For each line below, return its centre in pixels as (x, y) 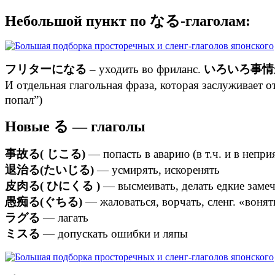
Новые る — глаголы (75, 126)
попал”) (24, 99)
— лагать (64, 217)
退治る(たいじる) (49, 169)
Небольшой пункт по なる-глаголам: (128, 21)
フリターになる (46, 69)
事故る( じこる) (45, 153)
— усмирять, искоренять (157, 169)
